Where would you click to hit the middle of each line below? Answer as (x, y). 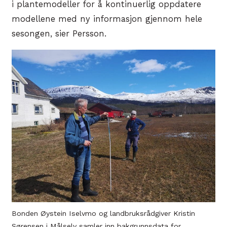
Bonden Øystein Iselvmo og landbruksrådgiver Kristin (103, 214)
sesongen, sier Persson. (59, 34)
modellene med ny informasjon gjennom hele (107, 19)
